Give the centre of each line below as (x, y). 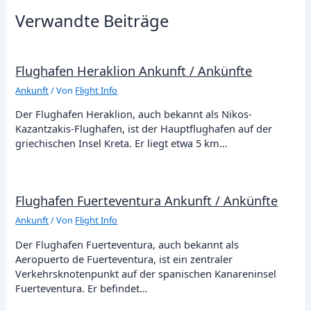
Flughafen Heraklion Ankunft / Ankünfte (134, 70)
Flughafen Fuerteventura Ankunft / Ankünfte (147, 201)
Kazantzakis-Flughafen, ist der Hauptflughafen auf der (144, 129)
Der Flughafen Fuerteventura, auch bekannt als (127, 244)
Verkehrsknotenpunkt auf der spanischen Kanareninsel (146, 273)
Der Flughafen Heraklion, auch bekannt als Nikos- (134, 114)
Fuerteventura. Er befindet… (82, 288)
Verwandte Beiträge (92, 20)
